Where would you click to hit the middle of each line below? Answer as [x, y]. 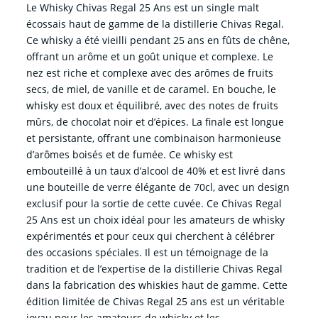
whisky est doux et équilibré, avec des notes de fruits [152, 106]
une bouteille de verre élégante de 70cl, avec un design [158, 187]
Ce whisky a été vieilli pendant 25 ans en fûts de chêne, [158, 40]
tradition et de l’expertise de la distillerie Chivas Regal [154, 269]
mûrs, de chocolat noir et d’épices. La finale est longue [155, 122]
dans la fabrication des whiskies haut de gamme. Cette [157, 285]
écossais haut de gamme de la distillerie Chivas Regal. [155, 24]
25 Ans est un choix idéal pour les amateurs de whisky [155, 220]
